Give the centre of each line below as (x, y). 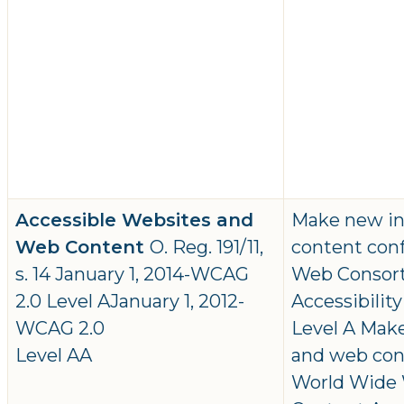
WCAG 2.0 (60, 329)
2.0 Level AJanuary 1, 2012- (130, 302)
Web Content (83, 248)
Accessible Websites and (134, 220)
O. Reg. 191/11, (207, 248)
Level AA (54, 356)
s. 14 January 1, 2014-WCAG (132, 275)
